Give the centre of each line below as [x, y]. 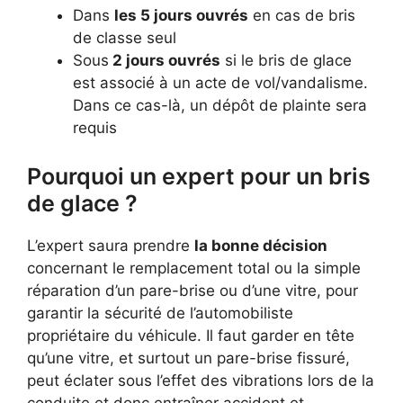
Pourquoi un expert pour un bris [199, 176]
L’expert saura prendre [111, 245]
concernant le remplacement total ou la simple [194, 268]
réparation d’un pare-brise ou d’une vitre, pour [193, 290]
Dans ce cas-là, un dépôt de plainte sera [220, 105]
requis [95, 128]
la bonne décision [261, 245]
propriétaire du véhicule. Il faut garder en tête [191, 335]
